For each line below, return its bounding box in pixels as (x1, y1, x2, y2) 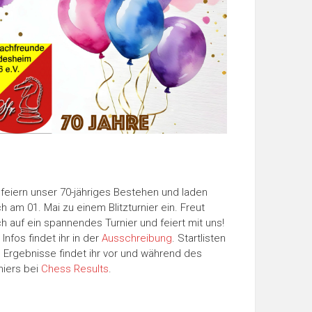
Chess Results (41, 263, 109, 276)
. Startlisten (172, 232, 226, 245)
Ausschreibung (102, 232, 172, 245)
